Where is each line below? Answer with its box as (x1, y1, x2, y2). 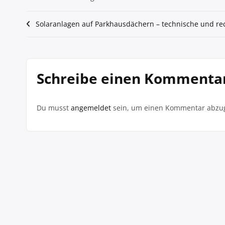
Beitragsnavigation (26, 18, 133, 35)
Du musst (37, 103, 71, 113)
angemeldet (71, 103, 111, 113)
